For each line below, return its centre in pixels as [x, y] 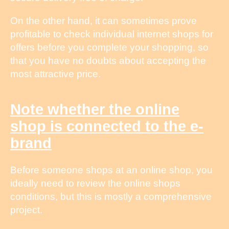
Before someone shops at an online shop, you [111, 170]
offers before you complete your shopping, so [109, 47]
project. [26, 210]
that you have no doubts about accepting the [108, 60]
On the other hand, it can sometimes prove [104, 20]
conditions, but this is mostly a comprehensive [111, 197]
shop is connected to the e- [107, 126]
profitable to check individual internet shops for [112, 34]
